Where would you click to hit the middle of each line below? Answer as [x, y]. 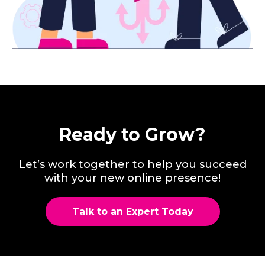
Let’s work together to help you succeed [132, 165]
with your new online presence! [132, 178]
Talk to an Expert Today [132, 212]
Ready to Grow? [132, 135]
